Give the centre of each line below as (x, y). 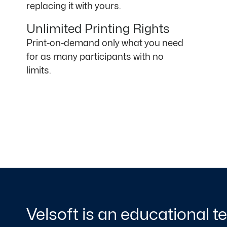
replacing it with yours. (74, 7)
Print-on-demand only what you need (105, 44)
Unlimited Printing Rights (98, 29)
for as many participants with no (95, 57)
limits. (39, 71)
